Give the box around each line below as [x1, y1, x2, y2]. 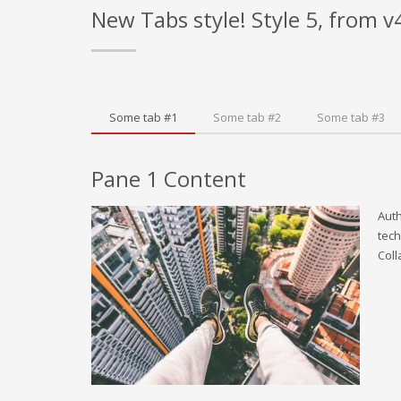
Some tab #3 [317, 109, 385, 125]
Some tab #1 [109, 109, 177, 125]
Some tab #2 [213, 109, 281, 125]
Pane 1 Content [91, 164, 246, 193]
